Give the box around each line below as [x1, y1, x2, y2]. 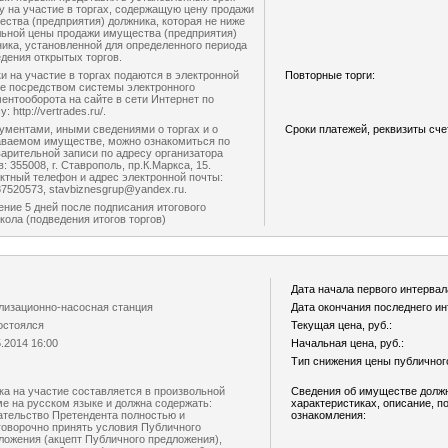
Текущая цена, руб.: [291, 319, 392, 331]
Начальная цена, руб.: [291, 337, 404, 349]
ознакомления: [291, 409, 366, 421]
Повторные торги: [285, 69, 375, 81]
